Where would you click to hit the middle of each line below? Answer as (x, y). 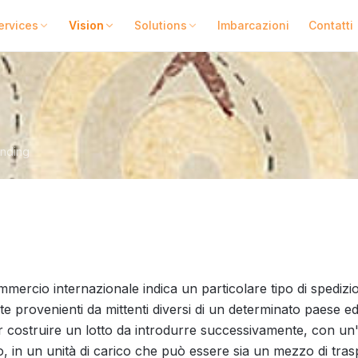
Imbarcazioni (253, 25)
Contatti (330, 25)
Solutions (160, 25)
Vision (86, 25)
